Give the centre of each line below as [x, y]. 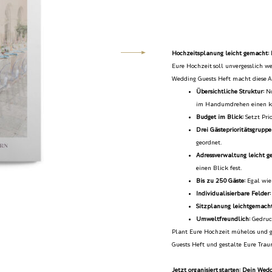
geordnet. [209, 143]
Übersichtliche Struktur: [230, 92]
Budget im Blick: [220, 117]
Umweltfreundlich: [223, 219]
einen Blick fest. [219, 168]
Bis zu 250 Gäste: [221, 181]
